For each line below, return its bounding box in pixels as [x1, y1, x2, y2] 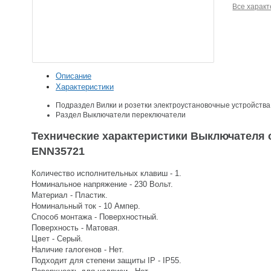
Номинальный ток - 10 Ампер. [31, 201, 140, 211]
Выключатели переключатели [83, 110, 186, 119]
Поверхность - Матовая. [31, 223, 120, 232]
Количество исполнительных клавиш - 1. [31, 168, 181, 178]
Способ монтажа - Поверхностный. [31, 212, 158, 221]
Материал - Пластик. [31, 190, 108, 200]
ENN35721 [31, 145, 85, 157]
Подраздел [56, 100, 94, 109]
